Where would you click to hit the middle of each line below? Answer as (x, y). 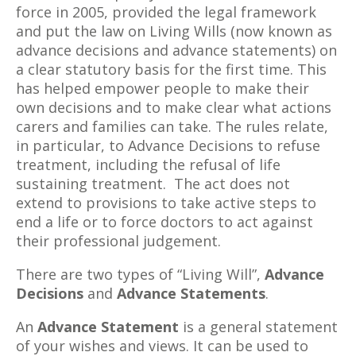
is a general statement (258, 327)
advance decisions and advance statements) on (176, 50)
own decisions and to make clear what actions (174, 107)
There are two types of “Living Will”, (140, 274)
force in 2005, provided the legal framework (166, 12)
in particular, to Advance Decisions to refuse (168, 145)
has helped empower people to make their (163, 88)
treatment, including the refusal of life (148, 164)
